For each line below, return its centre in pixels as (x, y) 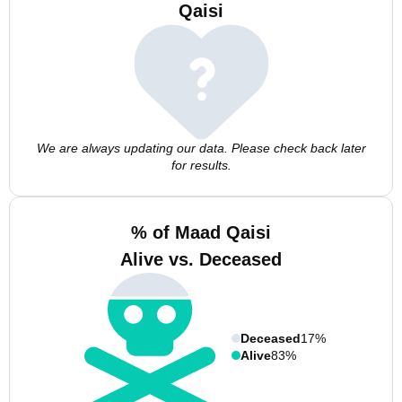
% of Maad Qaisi (201, 232)
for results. (201, 165)
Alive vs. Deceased (201, 259)
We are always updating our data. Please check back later (201, 148)
